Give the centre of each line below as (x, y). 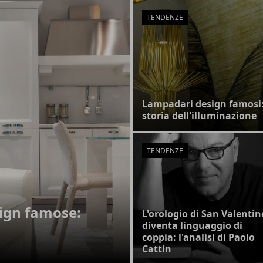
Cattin (157, 249)
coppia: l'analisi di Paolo (198, 237)
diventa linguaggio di (192, 225)
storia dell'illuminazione (199, 116)
